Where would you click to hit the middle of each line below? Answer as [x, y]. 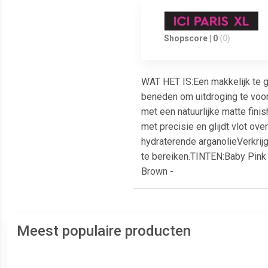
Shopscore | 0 [191, 38]
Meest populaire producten [104, 231]
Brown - [157, 171]
